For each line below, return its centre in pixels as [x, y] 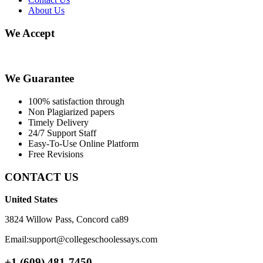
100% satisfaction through [76, 101]
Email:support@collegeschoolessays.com [81, 240]
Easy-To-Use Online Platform [83, 144]
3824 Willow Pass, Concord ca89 [67, 220]
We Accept [30, 33]
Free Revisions [56, 154]
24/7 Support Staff [62, 133]
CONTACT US [42, 177]
